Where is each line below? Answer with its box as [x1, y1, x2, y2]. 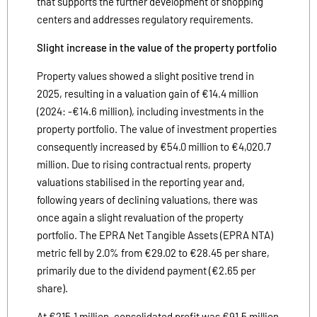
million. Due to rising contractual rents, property [37, 157, 251, 171]
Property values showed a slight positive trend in [37, 69, 254, 82]
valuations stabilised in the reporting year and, [37, 175, 245, 188]
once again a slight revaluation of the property [37, 210, 243, 224]
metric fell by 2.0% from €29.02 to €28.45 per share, [37, 246, 270, 259]
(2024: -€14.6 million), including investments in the [37, 104, 264, 117]
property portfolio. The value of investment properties [37, 122, 277, 135]
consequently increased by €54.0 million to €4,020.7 [37, 139, 271, 153]
